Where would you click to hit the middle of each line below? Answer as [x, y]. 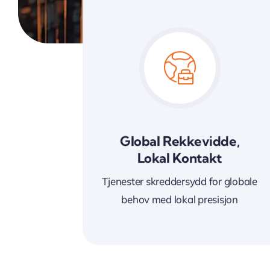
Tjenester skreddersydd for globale [180, 181]
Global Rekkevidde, [180, 141]
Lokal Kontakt [180, 158]
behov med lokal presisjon [180, 199]
